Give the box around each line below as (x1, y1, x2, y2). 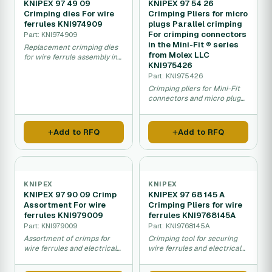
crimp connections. (148, 103, 214, 113)
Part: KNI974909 (24, 30, 77, 39)
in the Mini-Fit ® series (148, 39, 239, 50)
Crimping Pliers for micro (148, 8, 248, 19)
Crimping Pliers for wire (148, 200, 242, 210)
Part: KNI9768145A (148, 221, 210, 230)
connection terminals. (24, 253, 98, 263)
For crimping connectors (148, 29, 246, 39)
